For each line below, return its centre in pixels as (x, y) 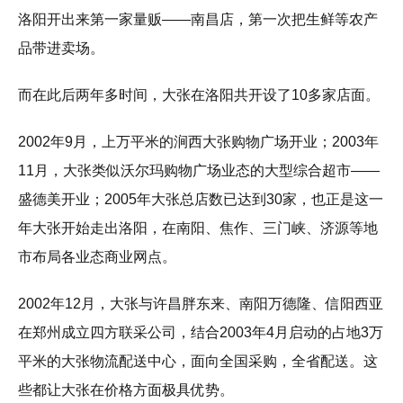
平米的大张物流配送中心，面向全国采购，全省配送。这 (198, 362)
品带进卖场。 (61, 49)
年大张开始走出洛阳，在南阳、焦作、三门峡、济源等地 (198, 228)
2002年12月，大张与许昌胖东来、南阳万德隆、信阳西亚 (201, 304)
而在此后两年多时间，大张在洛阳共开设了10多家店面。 (199, 95)
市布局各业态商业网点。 (97, 257)
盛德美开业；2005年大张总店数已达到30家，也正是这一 (201, 200)
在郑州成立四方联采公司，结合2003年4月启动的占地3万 (201, 333)
